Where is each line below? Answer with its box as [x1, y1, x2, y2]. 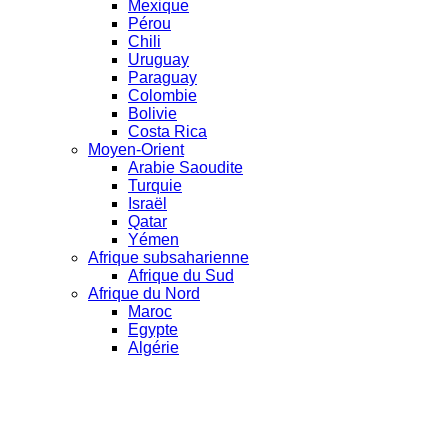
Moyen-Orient [88, 140, 184, 158]
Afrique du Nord [88, 284, 200, 302]
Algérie [128, 338, 179, 356]
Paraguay [128, 68, 197, 86]
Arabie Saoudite [128, 158, 243, 176]
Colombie [128, 86, 197, 104]
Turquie [128, 176, 182, 194]
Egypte [128, 320, 178, 338]
